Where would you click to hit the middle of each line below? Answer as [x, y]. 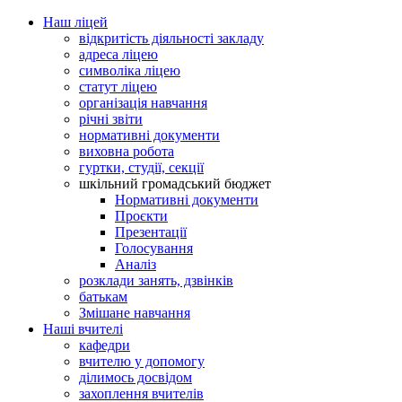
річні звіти [111, 119]
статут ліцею [118, 87]
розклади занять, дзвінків [156, 280]
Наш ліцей [75, 22]
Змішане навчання [135, 313]
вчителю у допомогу [142, 361]
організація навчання [143, 103]
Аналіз [135, 264]
